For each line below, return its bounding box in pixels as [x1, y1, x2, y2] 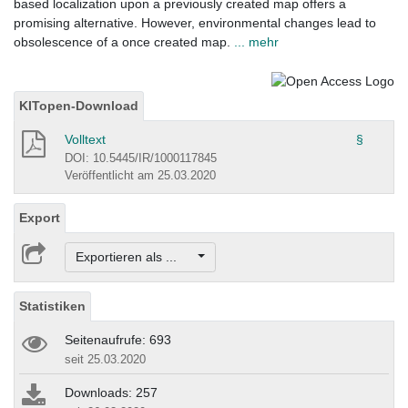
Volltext [65, 131, 106, 147]
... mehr [234, 35, 279, 50]
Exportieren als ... [75, 250, 195, 265]
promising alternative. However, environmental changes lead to [14, 15, 376, 31]
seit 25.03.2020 [65, 352, 146, 367]
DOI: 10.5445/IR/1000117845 [65, 150, 217, 165]
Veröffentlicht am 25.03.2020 [65, 168, 216, 182]
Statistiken [19, 299, 86, 314]
